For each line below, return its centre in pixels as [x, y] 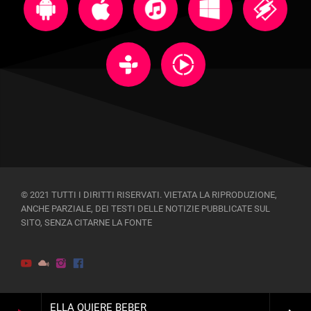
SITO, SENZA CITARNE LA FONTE [86, 223]
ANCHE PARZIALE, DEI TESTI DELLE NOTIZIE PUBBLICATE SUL [145, 209]
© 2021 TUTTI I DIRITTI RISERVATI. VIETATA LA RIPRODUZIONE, [149, 195]
